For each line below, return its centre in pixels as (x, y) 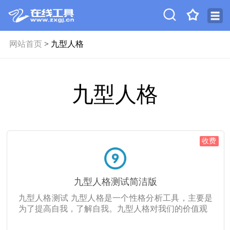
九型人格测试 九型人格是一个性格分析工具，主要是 (116, 198)
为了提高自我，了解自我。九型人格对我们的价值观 (113, 209)
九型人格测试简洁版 (115, 182)
